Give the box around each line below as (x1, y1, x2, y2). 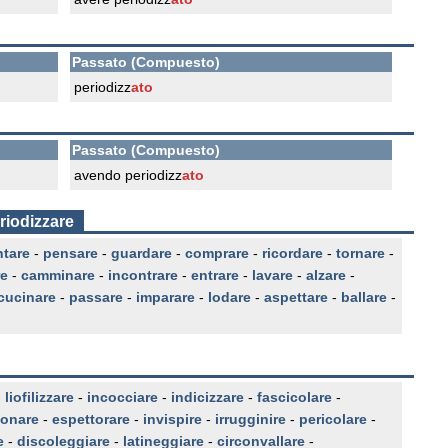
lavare (252, 267, 293, 283)
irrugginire (215, 411, 286, 427)
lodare (208, 289, 251, 305)
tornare (336, 245, 385, 261)
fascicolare (257, 389, 332, 405)
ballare (341, 289, 387, 305)
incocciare (87, 389, 158, 405)
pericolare (299, 411, 367, 427)
